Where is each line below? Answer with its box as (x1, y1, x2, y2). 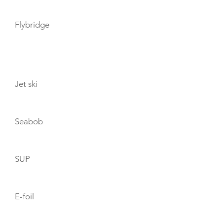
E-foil (15, 191, 34, 201)
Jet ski (15, 79, 37, 89)
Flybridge (15, 20, 49, 30)
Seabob (15, 116, 43, 126)
